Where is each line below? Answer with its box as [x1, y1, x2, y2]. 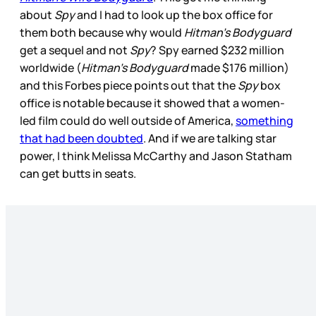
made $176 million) [188, 60, 289, 76]
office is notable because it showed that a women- [20, 95, 285, 111]
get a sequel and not [20, 42, 130, 59]
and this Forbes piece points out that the [20, 78, 238, 94]
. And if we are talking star [143, 130, 276, 147]
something [236, 113, 293, 129]
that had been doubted [20, 130, 143, 147]
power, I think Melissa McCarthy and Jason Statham [20, 148, 292, 164]
